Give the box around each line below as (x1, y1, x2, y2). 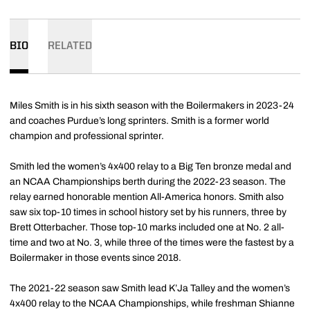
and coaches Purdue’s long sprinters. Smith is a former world (10, 116, 269, 127)
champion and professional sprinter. (10, 131, 164, 142)
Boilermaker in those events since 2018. (10, 253, 181, 264)
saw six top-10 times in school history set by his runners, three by (10, 207, 286, 218)
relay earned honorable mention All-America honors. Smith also (10, 192, 284, 203)
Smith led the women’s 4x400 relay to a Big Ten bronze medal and (10, 161, 291, 172)
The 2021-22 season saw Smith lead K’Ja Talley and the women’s (10, 283, 290, 294)
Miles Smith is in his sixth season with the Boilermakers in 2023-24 (10, 100, 294, 111)
